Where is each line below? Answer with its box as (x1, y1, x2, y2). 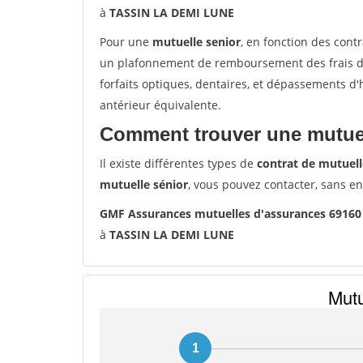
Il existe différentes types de (100, 156, 257, 171)
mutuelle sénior (100, 177, 188, 192)
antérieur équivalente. (100, 97, 221, 113)
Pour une (100, 34, 152, 49)
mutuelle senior (152, 34, 241, 49)
